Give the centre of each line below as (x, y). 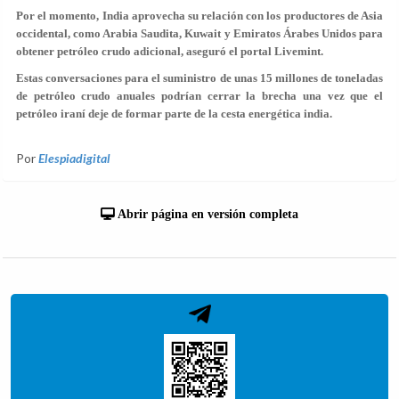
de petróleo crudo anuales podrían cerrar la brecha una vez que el (199, 96)
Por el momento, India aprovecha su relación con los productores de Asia (199, 16)
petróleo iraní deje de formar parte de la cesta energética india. (174, 114)
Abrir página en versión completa (207, 214)
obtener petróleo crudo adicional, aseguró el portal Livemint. (170, 51)
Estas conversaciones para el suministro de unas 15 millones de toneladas (199, 78)
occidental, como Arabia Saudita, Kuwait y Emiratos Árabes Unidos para (199, 33)
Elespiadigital (74, 158)
